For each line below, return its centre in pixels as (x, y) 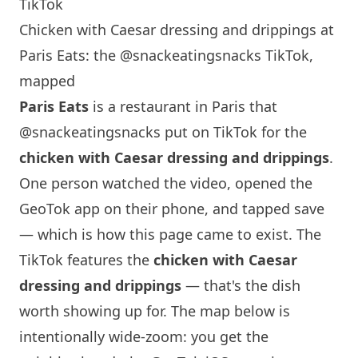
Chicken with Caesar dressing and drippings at (177, 30)
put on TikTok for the (234, 132)
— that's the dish (241, 285)
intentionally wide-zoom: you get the (144, 336)
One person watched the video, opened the (166, 183)
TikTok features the (86, 260)
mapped (47, 81)
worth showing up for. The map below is (155, 311)
